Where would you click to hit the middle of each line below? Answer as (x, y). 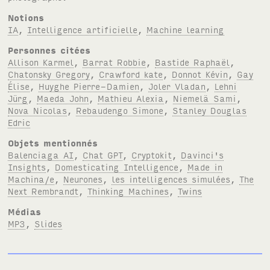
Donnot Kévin (200, 74)
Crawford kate (131, 74)
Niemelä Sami (205, 98)
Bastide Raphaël (193, 61)
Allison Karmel (41, 61)
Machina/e (31, 178)
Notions (26, 17)
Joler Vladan (177, 86)
